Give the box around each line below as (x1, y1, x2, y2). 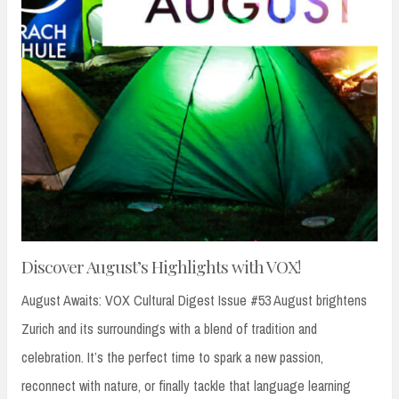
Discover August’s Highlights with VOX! (21, 254, 300, 278)
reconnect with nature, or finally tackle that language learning (21, 375, 351, 395)
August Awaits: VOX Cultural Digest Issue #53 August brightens (21, 289, 367, 310)
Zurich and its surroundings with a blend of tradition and (21, 318, 317, 338)
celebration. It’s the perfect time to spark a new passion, (21, 346, 323, 367)
